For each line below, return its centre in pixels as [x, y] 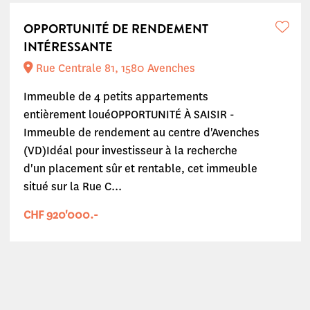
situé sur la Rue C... [72, 186]
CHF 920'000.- [61, 215]
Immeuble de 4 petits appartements [116, 97]
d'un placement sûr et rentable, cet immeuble [140, 168]
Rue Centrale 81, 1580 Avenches [114, 68]
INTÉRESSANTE [68, 47]
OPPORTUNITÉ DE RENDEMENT [116, 29]
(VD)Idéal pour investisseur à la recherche [130, 151]
